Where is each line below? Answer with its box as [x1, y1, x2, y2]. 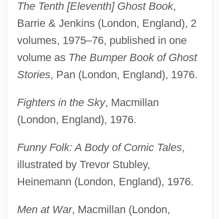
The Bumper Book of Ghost [68, 51, 197, 64]
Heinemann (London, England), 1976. [17, 175, 194, 188]
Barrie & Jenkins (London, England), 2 [17, 17, 197, 30]
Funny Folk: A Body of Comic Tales [17, 141, 182, 154]
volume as [17, 51, 68, 64]
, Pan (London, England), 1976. [50, 68, 197, 81]
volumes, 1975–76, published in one [17, 34, 187, 47]
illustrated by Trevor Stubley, [17, 158, 150, 171]
